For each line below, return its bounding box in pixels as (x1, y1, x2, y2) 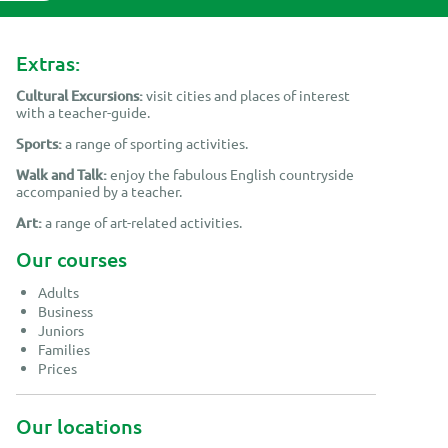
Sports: (16, 134, 62, 154)
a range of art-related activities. (42, 213, 242, 232)
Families (38, 340, 91, 359)
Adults (38, 283, 80, 302)
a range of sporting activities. (62, 134, 248, 153)
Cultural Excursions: (16, 86, 143, 106)
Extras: (16, 50, 80, 77)
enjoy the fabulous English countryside (107, 165, 354, 184)
